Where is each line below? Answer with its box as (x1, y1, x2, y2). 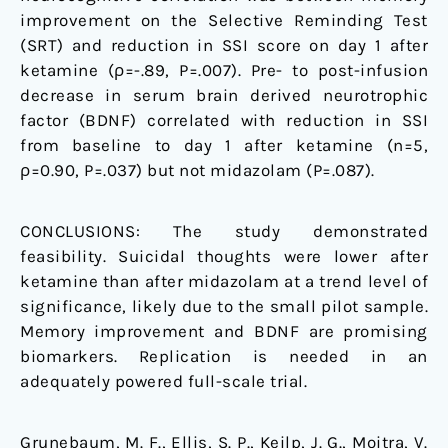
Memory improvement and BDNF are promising (20, 321, 428, 342)
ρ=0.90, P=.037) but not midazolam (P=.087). (20, 160, 375, 181)
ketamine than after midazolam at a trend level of (20, 271, 428, 292)
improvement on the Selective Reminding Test (20, 10, 428, 31)
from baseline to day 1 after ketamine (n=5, (20, 135, 428, 156)
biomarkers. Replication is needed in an (20, 346, 428, 367)
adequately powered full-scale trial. (20, 371, 307, 392)
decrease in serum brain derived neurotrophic (20, 85, 428, 106)
